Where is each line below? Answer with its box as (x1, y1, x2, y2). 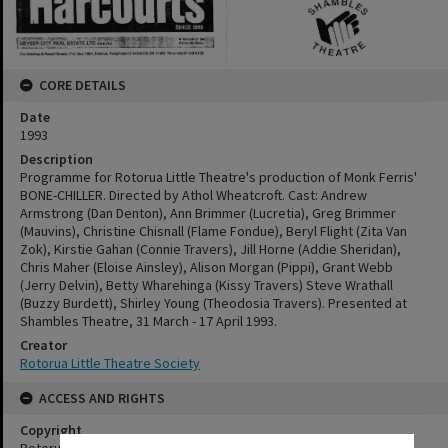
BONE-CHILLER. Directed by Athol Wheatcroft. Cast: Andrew (20, 185, 367, 204)
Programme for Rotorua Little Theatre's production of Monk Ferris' (20, 167, 417, 186)
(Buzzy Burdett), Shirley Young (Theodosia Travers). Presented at (20, 293, 407, 312)
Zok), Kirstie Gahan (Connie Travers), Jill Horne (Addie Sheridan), (20, 239, 401, 258)
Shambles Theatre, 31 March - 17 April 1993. (20, 311, 277, 330)
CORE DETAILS (39, 75, 126, 94)
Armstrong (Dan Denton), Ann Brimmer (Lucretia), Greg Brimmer (20, 203, 396, 222)
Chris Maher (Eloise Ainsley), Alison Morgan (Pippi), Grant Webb (20, 257, 393, 276)
